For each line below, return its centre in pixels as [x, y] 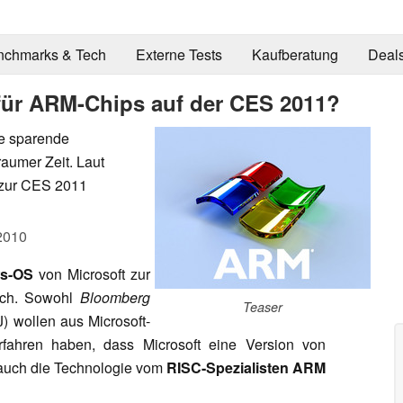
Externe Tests [179, 55]
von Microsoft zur [92, 273]
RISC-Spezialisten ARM [246, 367]
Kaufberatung [295, 55]
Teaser [263, 306]
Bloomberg [116, 297]
